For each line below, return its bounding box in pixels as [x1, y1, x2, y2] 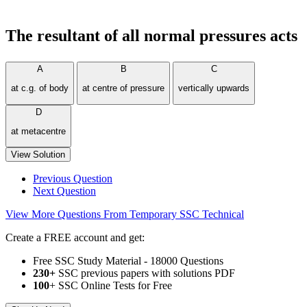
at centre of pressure [82, 83, 164, 94]
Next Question [33, 185, 96, 197]
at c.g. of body [11, 83, 69, 94]
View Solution [11, 149, 65, 160]
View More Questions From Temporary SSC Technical [5, 208, 244, 221]
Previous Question [33, 173, 112, 185]
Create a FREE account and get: [5, 232, 145, 244]
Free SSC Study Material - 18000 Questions [33, 255, 223, 267]
